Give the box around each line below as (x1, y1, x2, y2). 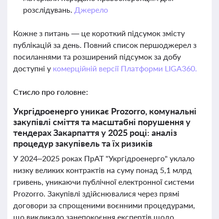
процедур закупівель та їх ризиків (13, 138, 153, 149)
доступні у (13, 64, 53, 73)
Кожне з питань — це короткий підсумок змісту (13, 28, 185, 38)
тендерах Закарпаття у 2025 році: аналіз (13, 127, 177, 138)
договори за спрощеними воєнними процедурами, (13, 200, 195, 210)
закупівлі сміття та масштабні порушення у (13, 116, 191, 127)
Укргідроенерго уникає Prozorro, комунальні (13, 106, 197, 116)
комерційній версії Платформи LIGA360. (52, 64, 197, 73)
